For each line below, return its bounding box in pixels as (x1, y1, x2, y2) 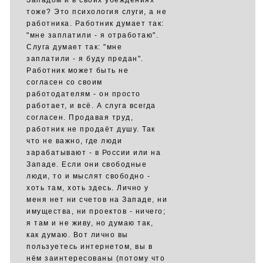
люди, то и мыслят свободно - (26, 172, 150, 180)
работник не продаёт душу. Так (26, 125, 156, 133)
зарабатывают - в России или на (26, 149, 161, 157)
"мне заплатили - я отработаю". (26, 31, 159, 39)
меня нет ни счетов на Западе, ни (26, 195, 167, 204)
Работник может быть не (26, 66, 129, 75)
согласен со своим (26, 78, 103, 86)
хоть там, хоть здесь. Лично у (26, 184, 149, 192)
